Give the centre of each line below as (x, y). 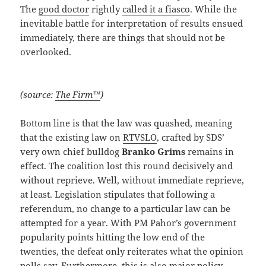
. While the (214, 9)
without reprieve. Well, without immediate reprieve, (132, 180)
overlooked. (46, 52)
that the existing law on (72, 137)
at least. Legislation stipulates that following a (118, 194)
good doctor (64, 9)
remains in (210, 152)
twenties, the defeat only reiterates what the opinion (132, 251)
